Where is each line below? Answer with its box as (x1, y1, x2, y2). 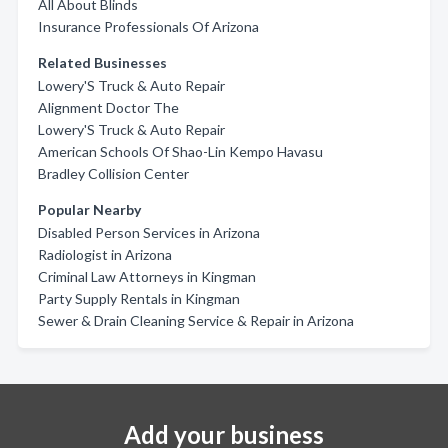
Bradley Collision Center (38, 165, 189, 182)
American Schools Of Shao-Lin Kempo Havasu (38, 143, 323, 160)
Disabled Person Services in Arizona (38, 224, 260, 241)
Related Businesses (38, 54, 167, 71)
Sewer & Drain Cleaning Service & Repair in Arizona (38, 312, 354, 329)
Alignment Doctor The (38, 99, 179, 116)
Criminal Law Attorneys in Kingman (38, 268, 256, 285)
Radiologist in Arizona (38, 246, 172, 263)
